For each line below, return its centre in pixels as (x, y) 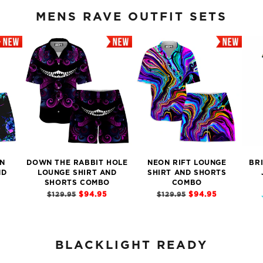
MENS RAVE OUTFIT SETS (131, 17)
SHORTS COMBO (77, 183)
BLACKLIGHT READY (131, 246)
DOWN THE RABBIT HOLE (77, 163)
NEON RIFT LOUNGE (187, 163)
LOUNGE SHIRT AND (77, 173)
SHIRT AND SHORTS (187, 173)
